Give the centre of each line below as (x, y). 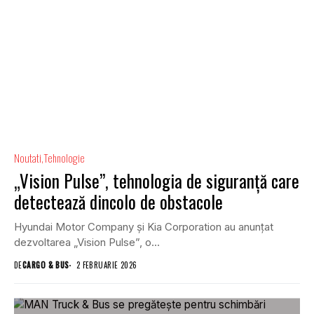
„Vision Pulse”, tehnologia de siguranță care (157, 181)
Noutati (28, 158)
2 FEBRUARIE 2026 (107, 265)
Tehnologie (64, 158)
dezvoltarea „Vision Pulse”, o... (87, 243)
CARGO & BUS (46, 265)
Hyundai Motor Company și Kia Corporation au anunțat (144, 227)
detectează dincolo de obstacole (118, 202)
